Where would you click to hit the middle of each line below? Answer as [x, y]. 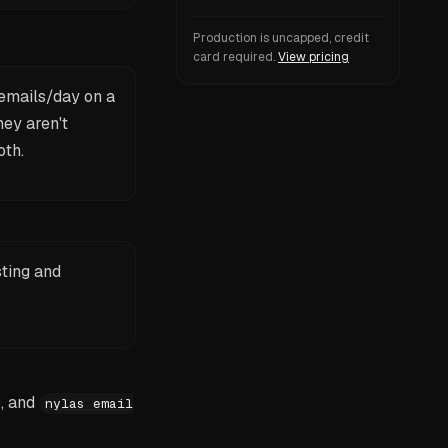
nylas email [89, 403]
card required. [234, 57]
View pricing [313, 57]
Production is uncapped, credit [281, 38]
